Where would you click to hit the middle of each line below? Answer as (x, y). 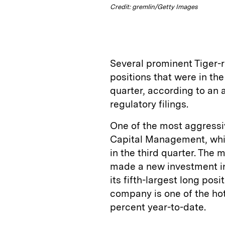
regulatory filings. (149, 104)
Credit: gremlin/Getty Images (154, 7)
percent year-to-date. (158, 207)
